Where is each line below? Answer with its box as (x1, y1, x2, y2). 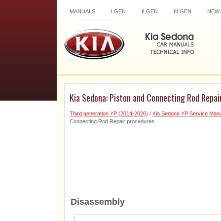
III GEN (173, 8, 191, 14)
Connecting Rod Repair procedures (69, 118, 154, 124)
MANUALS (69, 8, 95, 14)
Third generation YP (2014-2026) (69, 110, 148, 116)
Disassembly (70, 197, 125, 207)
